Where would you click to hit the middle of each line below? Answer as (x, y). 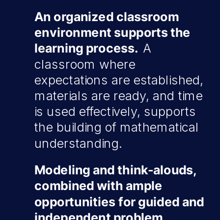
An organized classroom (107, 17)
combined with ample (98, 186)
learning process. (89, 48)
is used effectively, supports (115, 112)
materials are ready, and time (119, 96)
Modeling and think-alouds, (115, 170)
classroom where (85, 64)
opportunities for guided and (119, 202)
